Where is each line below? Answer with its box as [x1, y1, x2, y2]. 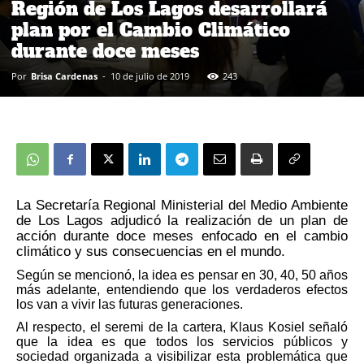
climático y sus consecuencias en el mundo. [16, 243, 285, 260]
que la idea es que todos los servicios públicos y [16, 335, 348, 349]
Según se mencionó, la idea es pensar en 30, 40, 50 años [16, 267, 348, 282]
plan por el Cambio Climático [11, 18, 290, 43]
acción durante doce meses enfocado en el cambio [16, 227, 348, 245]
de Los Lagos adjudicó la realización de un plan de [16, 212, 348, 229]
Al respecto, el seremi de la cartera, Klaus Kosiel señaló [16, 320, 348, 335]
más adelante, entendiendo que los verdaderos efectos [16, 282, 348, 297]
